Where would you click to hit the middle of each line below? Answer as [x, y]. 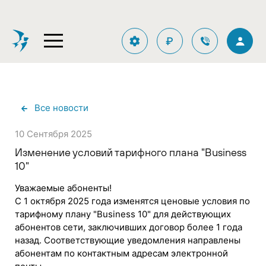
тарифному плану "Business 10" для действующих [123, 214]
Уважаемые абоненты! [63, 188]
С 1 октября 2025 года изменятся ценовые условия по [132, 201]
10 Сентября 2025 [53, 134]
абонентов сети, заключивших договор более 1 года [129, 227]
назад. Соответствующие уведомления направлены [128, 240]
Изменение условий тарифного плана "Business [131, 152]
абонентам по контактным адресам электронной [121, 253]
